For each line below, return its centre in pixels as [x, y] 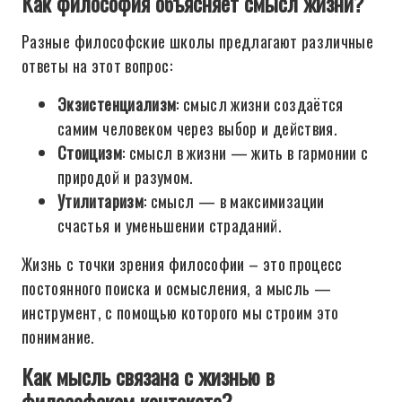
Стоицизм [90, 153]
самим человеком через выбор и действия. [198, 128]
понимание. [58, 336]
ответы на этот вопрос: [97, 66]
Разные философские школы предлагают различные [198, 41]
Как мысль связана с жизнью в [148, 376]
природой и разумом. [126, 177]
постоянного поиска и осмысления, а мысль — [177, 288]
